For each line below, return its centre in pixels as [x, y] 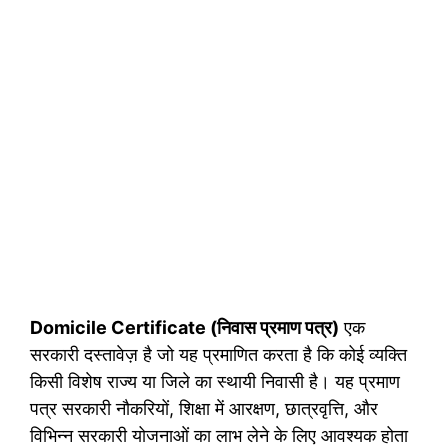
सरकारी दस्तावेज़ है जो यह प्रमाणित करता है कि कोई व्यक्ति [218, 355]
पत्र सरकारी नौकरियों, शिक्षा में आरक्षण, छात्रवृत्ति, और [204, 409]
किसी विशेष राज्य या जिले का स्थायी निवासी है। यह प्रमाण [215, 382]
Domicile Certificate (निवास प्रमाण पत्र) [184, 328]
